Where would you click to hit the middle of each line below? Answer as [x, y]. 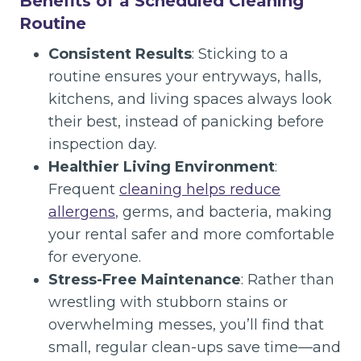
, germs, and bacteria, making [224, 212]
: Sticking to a [240, 54]
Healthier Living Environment [162, 167]
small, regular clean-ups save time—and [195, 347]
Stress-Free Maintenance [145, 280]
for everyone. [95, 257]
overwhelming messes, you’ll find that [186, 325]
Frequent [84, 189]
